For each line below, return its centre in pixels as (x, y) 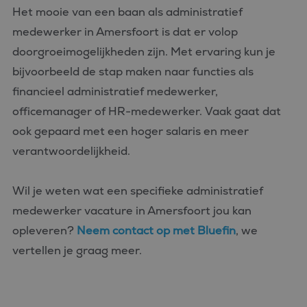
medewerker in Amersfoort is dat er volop (125, 32)
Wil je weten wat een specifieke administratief (138, 191)
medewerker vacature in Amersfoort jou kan (132, 211)
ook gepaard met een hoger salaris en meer (131, 131)
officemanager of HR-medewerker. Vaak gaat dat (147, 111)
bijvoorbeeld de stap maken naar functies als (133, 72)
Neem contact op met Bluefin (156, 231)
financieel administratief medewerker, (115, 91)
